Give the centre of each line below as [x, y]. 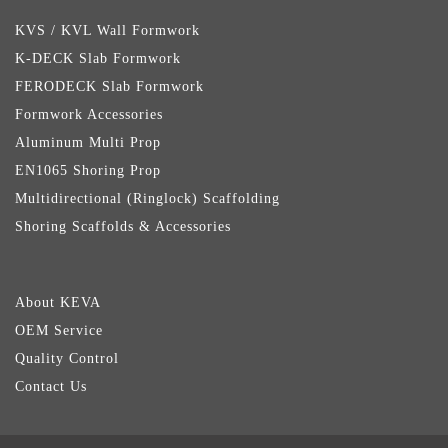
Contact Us [51, 386]
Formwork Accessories [89, 114]
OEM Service [59, 330]
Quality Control [67, 358]
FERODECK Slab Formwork [109, 86]
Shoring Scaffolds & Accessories [123, 226]
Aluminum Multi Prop [88, 142]
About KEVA [58, 302]
